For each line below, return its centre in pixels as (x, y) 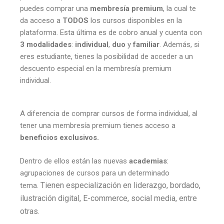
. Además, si (179, 44)
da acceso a (41, 20)
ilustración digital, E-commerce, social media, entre (108, 198)
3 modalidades (46, 44)
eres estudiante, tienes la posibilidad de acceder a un (106, 56)
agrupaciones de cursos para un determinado (95, 173)
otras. (31, 211)
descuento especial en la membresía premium (96, 68)
